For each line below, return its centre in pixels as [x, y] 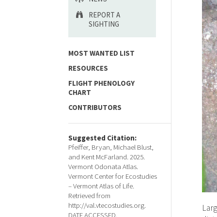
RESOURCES [88, 68]
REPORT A [104, 15]
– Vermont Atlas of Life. [101, 186]
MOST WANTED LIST [101, 53]
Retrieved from [89, 195]
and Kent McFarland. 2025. [107, 157]
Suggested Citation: [102, 138]
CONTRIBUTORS [95, 107]
